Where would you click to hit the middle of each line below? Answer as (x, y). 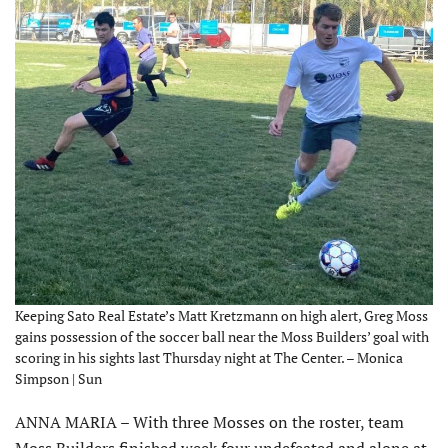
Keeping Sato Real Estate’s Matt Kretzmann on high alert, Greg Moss (221, 316)
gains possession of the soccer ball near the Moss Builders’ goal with (222, 337)
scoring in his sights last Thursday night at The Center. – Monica (209, 358)
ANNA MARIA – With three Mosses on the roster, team (209, 422)
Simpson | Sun (58, 379)
